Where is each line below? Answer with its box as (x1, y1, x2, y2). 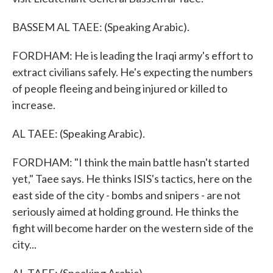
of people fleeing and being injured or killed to (12, 82, 227, 95)
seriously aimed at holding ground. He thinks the (12, 205, 239, 218)
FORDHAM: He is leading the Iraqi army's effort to (12, 49, 253, 62)
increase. (12, 98, 55, 112)
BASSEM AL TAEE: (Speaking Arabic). (12, 20, 190, 34)
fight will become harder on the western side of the (12, 221, 253, 235)
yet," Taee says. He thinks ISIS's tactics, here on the (12, 172, 252, 185)
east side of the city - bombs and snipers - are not (12, 188, 241, 202)
